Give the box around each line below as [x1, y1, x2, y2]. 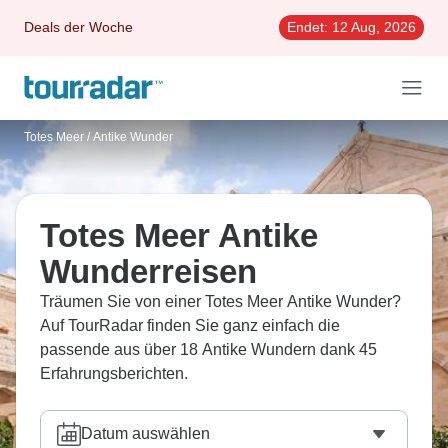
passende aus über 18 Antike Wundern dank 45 [40, 341, 377, 358]
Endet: [287, 19, 328, 35]
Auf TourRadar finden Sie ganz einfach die [40, 317, 340, 334]
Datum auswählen [81, 425, 210, 442]
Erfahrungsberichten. [40, 365, 188, 382]
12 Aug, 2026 [328, 19, 416, 35]
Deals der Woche [24, 19, 133, 35]
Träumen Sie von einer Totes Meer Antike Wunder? [40, 293, 401, 310]
